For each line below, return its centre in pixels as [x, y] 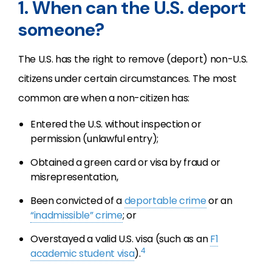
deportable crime [165, 201]
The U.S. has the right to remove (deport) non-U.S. [133, 59]
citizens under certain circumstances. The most [127, 79]
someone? [61, 29]
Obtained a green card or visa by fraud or [125, 162]
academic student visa [83, 253]
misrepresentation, [74, 177]
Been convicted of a [77, 201]
